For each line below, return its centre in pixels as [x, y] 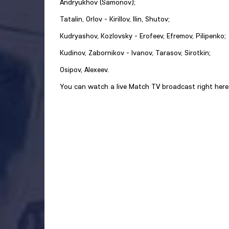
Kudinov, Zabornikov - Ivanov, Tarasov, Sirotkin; [135, 53]
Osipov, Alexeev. [84, 70]
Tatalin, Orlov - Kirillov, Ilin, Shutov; [115, 19]
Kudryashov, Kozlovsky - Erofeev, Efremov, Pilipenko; [143, 36]
